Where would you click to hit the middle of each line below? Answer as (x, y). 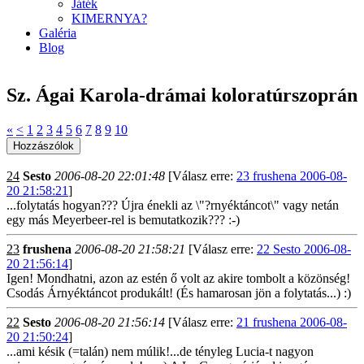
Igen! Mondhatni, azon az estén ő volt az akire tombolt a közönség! (178, 278)
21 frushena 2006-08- (292, 322)
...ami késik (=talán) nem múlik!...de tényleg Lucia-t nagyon (160, 351)
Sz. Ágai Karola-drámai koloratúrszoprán (182, 95)
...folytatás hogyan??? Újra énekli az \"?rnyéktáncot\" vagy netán (173, 205)
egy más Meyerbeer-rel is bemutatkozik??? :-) (123, 220)
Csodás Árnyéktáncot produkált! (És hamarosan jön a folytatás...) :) (179, 293)
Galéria (58, 33)
